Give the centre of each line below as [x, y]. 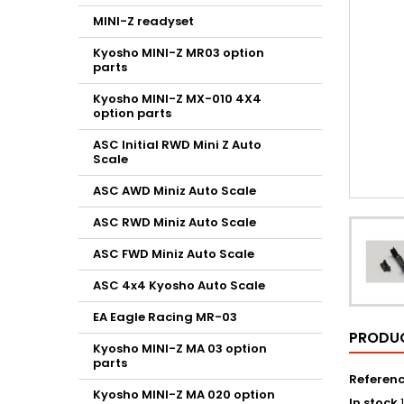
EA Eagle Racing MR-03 [165, 317]
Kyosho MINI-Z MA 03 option [180, 349]
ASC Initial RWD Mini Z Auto [177, 145]
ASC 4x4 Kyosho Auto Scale [179, 285]
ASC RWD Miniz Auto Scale [174, 222]
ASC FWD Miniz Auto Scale [174, 254]
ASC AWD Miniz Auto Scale [174, 191]
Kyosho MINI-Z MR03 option [179, 53]
